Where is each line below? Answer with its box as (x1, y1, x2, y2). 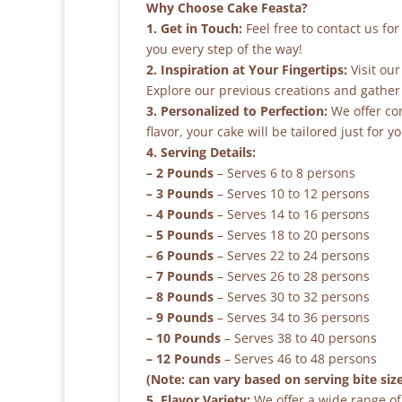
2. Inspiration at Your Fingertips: (146, 61, 347, 78)
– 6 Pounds (146, 247, 214, 264)
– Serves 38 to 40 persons (221, 329, 377, 346)
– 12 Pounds (146, 350, 221, 367)
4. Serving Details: (146, 144, 256, 161)
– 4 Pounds (146, 205, 214, 223)
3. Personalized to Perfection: (146, 102, 328, 119)
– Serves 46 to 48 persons (221, 350, 377, 367)
